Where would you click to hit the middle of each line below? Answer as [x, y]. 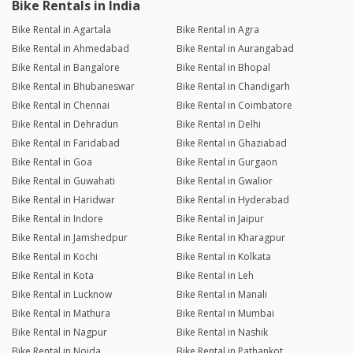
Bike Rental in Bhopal [223, 68]
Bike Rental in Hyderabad [232, 200]
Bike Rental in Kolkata [223, 257]
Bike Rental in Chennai [61, 106]
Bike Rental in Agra [217, 30]
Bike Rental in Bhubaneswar [73, 87]
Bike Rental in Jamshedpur [70, 238]
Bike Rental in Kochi [55, 257]
